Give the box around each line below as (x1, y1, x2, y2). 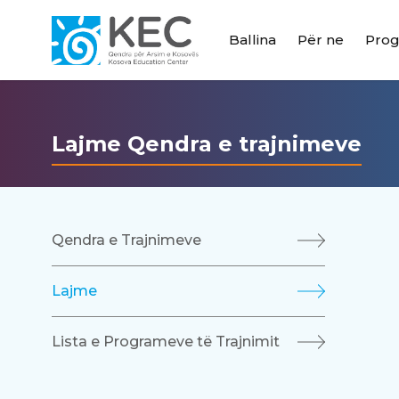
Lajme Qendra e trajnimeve (51, 131, 362, 157)
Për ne (297, 31, 344, 48)
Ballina (228, 31, 276, 48)
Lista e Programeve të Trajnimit (51, 333, 280, 350)
